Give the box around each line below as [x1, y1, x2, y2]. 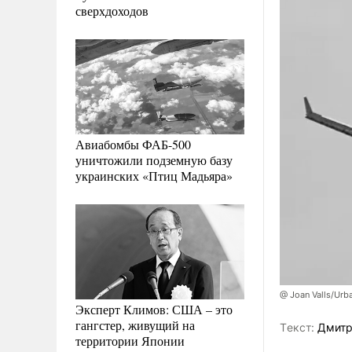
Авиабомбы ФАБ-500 [75, 135, 191, 152]
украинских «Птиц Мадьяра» [75, 167, 233, 184]
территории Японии [75, 332, 185, 349]
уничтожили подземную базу [75, 151, 233, 168]
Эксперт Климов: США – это [75, 300, 233, 317]
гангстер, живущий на [75, 316, 195, 333]
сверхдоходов [75, 2, 148, 19]
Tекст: [280, 321, 314, 335]
